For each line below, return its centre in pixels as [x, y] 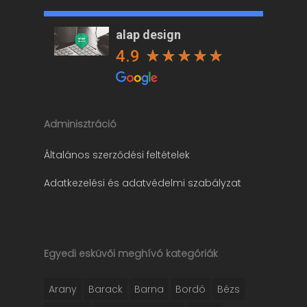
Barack [106, 289]
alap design [148, 35]
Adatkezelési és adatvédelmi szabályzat [143, 183]
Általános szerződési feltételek [117, 155]
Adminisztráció [80, 124]
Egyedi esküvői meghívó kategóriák [131, 254]
